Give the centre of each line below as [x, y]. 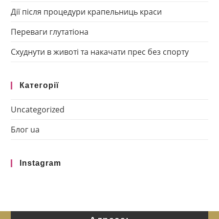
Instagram [41, 163]
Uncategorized [38, 110]
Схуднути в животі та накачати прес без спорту [100, 52]
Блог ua [25, 130]
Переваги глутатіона [50, 32]
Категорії [40, 86]
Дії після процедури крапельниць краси [87, 12]
